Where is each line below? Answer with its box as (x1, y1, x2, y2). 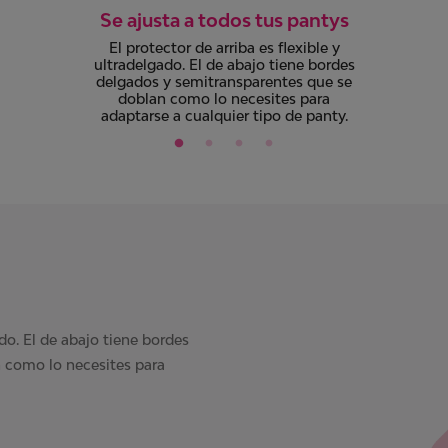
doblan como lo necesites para (118, 90, 330, 107)
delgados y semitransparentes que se (96, 73, 352, 90)
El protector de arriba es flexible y (108, 39, 340, 56)
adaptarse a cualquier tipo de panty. (100, 107, 348, 124)
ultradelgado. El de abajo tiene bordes (93, 56, 355, 73)
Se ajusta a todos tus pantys (99, 9, 349, 31)
